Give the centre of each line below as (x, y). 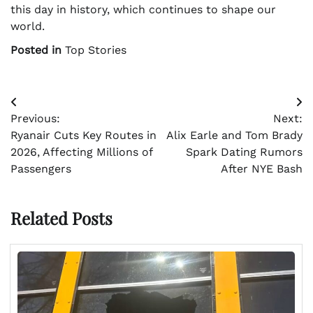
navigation (49, 131)
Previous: (35, 119)
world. (28, 27)
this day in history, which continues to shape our (143, 10)
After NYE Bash (262, 169)
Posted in (38, 50)
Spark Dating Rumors (244, 152)
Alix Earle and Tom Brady (234, 136)
